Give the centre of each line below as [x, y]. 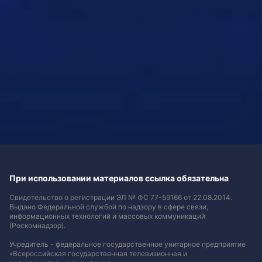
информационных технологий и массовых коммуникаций [107, 216]
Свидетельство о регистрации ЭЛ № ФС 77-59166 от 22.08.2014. [120, 197]
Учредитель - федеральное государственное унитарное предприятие [127, 244]
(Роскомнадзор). [37, 225]
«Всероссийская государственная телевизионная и [98, 253]
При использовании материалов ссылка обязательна [119, 178]
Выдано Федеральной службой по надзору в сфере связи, [108, 206]
